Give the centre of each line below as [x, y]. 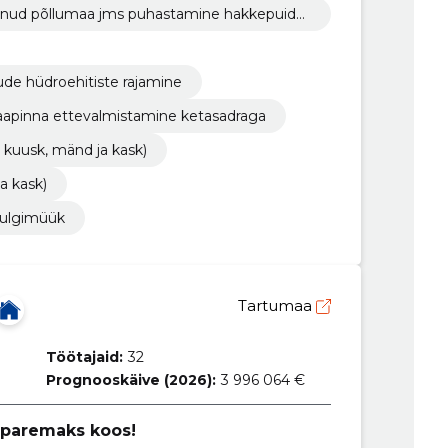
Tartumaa [276, 305]
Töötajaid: [84, 356]
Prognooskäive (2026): [130, 379]
